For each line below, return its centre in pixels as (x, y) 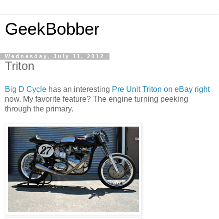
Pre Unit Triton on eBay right (161, 89)
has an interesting (79, 89)
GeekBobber (52, 29)
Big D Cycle (26, 89)
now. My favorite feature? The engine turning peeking (97, 99)
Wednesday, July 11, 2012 (55, 56)
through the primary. (39, 109)
